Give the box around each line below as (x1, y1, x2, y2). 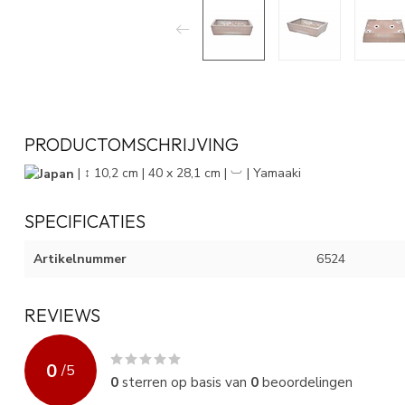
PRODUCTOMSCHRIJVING (24, 133, 239, 155)
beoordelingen (259, 372, 353, 392)
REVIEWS (24, 304, 100, 327)
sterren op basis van (118, 372, 250, 392)
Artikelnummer (33, 250, 127, 268)
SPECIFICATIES (24, 210, 146, 233)
